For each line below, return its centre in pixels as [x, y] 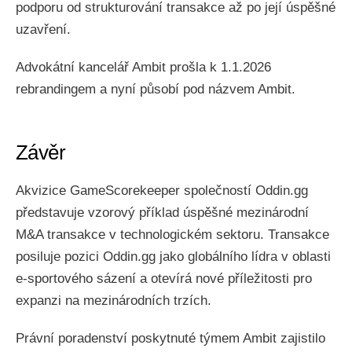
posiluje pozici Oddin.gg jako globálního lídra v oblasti [173, 257]
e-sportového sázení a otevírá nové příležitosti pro [164, 279]
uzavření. [43, 29]
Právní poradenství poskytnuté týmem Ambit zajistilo [170, 338]
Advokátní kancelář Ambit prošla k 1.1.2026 [143, 67]
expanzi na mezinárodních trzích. [114, 301]
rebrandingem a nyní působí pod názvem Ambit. [156, 89]
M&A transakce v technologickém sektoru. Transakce [172, 235]
